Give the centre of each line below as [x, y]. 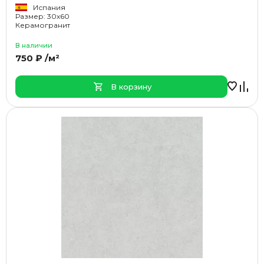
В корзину [131, 87]
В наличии [34, 45]
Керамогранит [43, 25]
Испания [49, 7]
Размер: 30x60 [42, 16]
